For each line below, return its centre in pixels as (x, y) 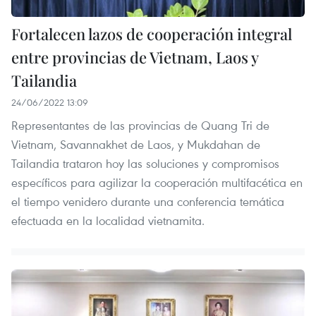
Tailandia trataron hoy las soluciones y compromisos (145, 164)
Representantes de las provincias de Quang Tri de (140, 126)
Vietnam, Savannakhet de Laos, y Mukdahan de (136, 145)
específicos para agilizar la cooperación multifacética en (157, 183)
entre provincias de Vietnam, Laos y (135, 57)
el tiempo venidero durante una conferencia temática (148, 202)
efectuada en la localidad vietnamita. (108, 221)
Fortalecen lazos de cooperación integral (152, 34)
